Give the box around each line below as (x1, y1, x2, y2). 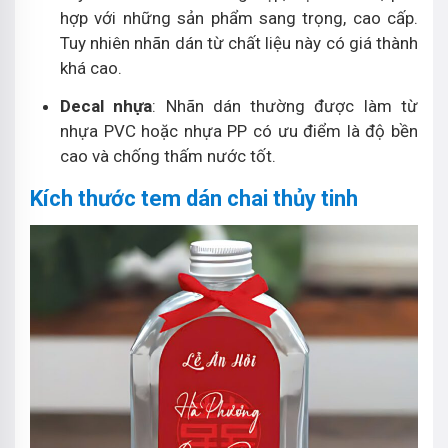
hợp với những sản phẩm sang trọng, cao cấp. (60, 7, 418, 28)
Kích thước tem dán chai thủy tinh (30, 185, 358, 211)
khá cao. (60, 57, 122, 78)
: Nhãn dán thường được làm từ (152, 95, 419, 116)
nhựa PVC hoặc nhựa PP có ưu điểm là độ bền (60, 120, 418, 141)
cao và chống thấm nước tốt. (60, 145, 280, 166)
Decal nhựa (60, 95, 153, 116)
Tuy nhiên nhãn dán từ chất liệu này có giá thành (60, 32, 418, 53)
